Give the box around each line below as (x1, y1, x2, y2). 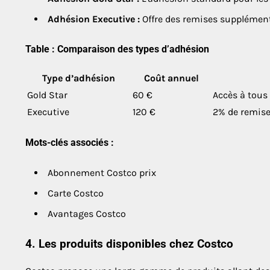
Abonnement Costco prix (48, 167, 156, 179)
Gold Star (27, 89, 67, 101)
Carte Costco (48, 187, 104, 199)
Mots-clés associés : (25, 137, 114, 149)
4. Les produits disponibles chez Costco (25, 237, 233, 251)
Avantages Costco (48, 208, 126, 220)
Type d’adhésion (42, 72, 115, 84)
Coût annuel (144, 72, 199, 84)
